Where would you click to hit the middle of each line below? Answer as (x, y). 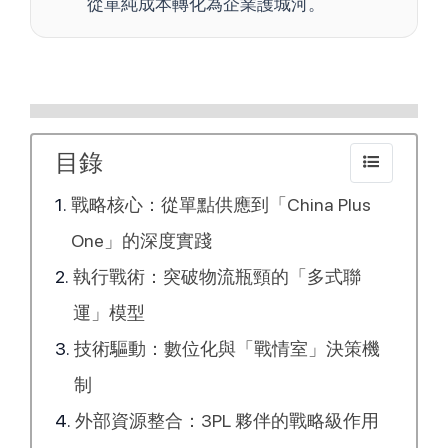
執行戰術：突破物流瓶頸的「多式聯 (216, 277)
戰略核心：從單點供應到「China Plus (220, 205)
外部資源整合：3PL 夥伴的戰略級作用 (226, 421)
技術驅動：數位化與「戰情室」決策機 (226, 349)
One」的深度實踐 (141, 241)
